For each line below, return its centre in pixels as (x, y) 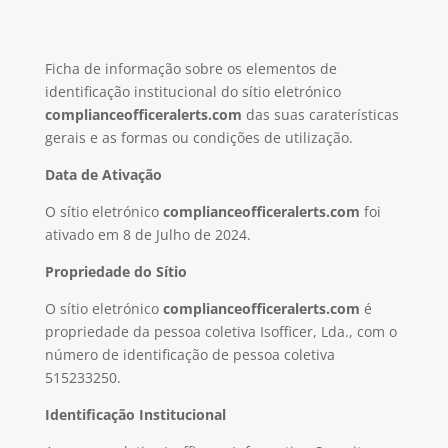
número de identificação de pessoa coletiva (189, 354)
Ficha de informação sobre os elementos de (190, 68)
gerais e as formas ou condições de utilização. (198, 137)
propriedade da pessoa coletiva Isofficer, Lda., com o (220, 331)
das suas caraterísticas (320, 114)
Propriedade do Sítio (115, 271)
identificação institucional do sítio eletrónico (192, 91)
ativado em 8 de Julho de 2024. (147, 234)
